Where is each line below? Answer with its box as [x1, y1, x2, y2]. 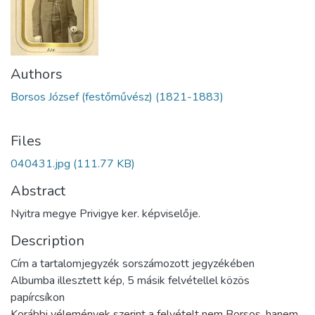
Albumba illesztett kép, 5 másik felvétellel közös [11, 272, 250, 288]
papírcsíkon [11, 289, 65, 305]
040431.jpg [11, 155, 70, 172]
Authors [11, 64, 63, 84]
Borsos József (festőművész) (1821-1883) [11, 89, 224, 105]
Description [11, 231, 84, 250]
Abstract [11, 181, 65, 200]
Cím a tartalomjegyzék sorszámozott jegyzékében [11, 255, 255, 271]
